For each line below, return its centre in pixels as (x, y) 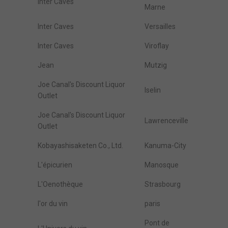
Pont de (157, 223)
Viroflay (157, 46)
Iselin (153, 90)
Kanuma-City (165, 146)
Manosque (162, 165)
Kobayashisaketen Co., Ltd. (80, 146)
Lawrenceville (166, 121)
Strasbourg (163, 184)
